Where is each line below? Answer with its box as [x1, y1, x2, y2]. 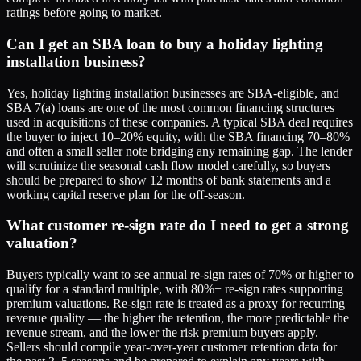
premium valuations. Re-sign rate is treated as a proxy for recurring [6, 296, 345, 310]
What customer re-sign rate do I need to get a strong [6, 217, 349, 234]
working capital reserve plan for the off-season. [6, 187, 245, 201]
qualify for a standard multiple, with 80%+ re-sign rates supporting [6, 281, 343, 296]
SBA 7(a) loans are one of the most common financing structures [6, 100, 334, 114]
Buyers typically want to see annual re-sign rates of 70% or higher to [6, 267, 354, 281]
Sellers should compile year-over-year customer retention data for [6, 339, 337, 354]
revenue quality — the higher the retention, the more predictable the [6, 310, 349, 325]
